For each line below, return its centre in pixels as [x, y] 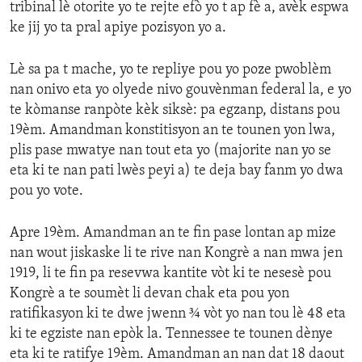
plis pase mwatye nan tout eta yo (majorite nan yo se [170, 150]
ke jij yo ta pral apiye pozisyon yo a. [118, 27]
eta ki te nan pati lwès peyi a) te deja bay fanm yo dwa [177, 170]
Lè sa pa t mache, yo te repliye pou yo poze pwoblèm [170, 69]
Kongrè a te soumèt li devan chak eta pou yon [149, 293]
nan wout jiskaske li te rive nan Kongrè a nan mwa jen [176, 253]
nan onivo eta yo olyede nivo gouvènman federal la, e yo [181, 90]
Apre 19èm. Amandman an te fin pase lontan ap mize [173, 233]
